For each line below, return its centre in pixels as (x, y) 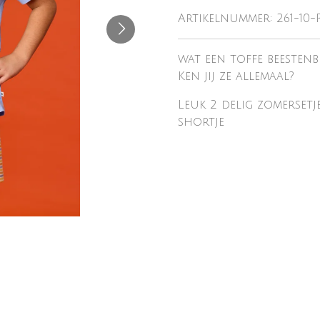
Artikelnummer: (225, 19)
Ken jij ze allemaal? (236, 76)
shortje (201, 122)
